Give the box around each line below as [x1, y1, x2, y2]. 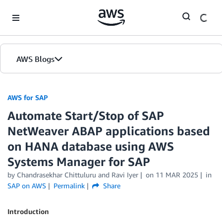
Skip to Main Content [4, 5, 70, 14]
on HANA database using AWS [7, 139, 174, 153]
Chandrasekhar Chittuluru [17, 170, 96, 179]
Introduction [7, 207, 49, 216]
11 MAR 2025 [155, 170, 198, 179]
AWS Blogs [16, 54, 55, 64]
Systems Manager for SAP [7, 155, 150, 168]
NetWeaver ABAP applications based [7, 124, 210, 138]
